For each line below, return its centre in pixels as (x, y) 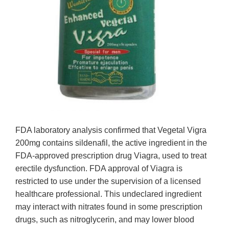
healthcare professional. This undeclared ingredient (108, 194)
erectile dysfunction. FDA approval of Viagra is (99, 169)
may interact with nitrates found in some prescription (109, 207)
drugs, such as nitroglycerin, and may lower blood (105, 220)
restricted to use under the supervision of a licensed (108, 181)
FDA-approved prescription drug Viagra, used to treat (111, 156)
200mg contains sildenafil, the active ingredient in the (111, 143)
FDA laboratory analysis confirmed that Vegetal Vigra (111, 130)
